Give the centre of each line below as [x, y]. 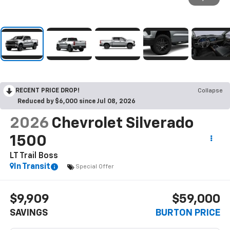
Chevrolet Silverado [122, 124]
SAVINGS [28, 213]
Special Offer [94, 167]
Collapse [210, 91]
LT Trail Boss [34, 156]
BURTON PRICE [188, 213]
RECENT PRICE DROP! [47, 91]
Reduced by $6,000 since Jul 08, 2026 [76, 102]
